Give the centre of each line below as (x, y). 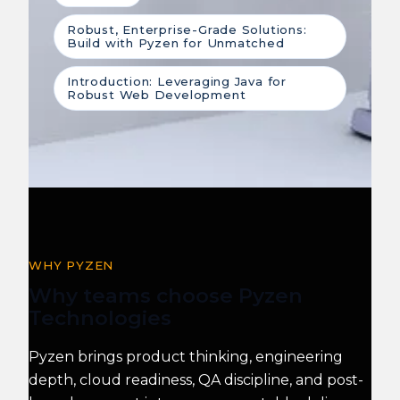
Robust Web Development (157, 94)
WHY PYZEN (71, 265)
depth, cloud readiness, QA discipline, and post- (196, 380)
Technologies (100, 317)
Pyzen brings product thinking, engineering (186, 357)
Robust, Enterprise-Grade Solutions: (187, 29)
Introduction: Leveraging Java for (177, 81)
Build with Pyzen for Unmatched (176, 42)
